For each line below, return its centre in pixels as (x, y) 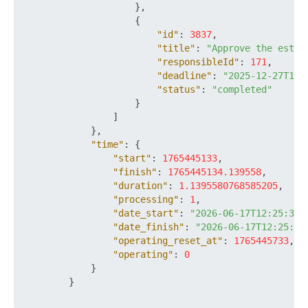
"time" (107, 144)
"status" (179, 89)
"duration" (140, 186)
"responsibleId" (198, 62)
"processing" (146, 199)
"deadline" (184, 76)
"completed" (242, 89)
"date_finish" (148, 227)
